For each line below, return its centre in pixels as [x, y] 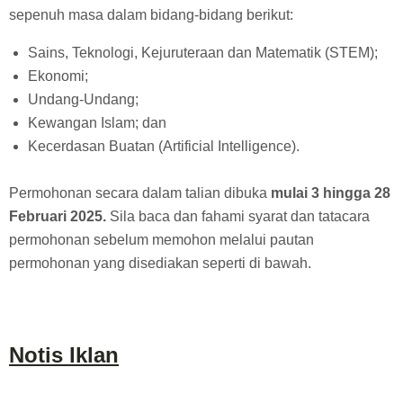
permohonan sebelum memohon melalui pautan [161, 240]
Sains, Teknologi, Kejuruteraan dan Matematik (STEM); [202, 53]
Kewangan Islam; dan [97, 123]
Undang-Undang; [83, 100]
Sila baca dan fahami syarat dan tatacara [238, 217]
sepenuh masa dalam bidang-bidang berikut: [151, 15]
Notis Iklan [64, 355]
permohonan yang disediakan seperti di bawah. [160, 264]
